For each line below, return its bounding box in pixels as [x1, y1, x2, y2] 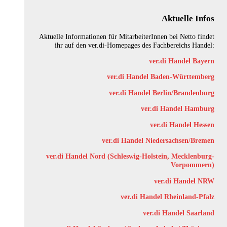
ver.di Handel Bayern [149, 57, 214, 65]
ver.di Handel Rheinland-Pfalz [121, 193, 214, 201]
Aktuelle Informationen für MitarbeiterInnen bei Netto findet [39, 32, 214, 41]
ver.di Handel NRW [154, 176, 214, 185]
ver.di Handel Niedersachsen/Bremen [102, 136, 214, 145]
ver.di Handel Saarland [143, 208, 214, 217]
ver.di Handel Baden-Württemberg [107, 72, 214, 81]
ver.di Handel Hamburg [141, 104, 214, 113]
